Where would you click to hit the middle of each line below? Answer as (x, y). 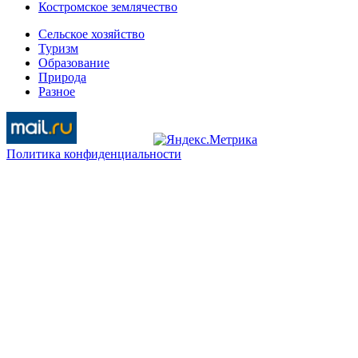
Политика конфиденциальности (94, 154)
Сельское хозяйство (91, 34)
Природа (62, 78)
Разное (57, 92)
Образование (74, 63)
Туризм (58, 49)
